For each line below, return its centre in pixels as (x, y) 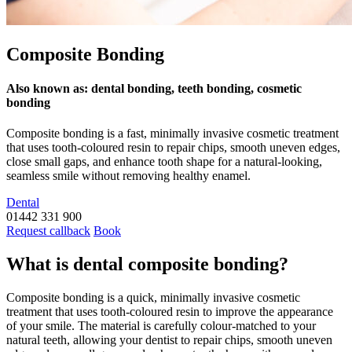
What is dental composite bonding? (147, 264)
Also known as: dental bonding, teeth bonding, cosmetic (154, 89)
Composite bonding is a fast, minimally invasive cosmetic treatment (172, 134)
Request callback (48, 231)
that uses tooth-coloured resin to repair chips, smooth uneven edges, (173, 148)
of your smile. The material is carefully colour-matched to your (161, 326)
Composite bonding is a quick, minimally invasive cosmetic (153, 298)
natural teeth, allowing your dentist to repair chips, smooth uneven (169, 340)
